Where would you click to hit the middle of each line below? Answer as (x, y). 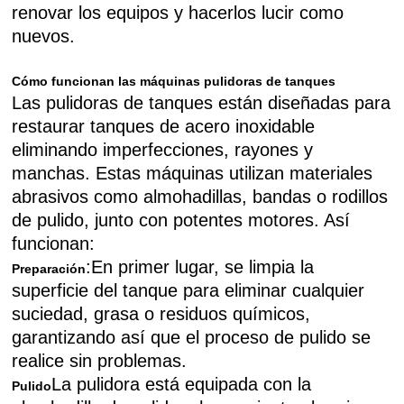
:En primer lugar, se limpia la (200, 267)
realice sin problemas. (100, 361)
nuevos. (44, 36)
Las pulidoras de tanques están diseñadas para (202, 103)
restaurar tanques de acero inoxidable (164, 126)
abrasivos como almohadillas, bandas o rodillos (200, 197)
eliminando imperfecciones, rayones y (163, 150)
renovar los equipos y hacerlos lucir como (178, 13)
